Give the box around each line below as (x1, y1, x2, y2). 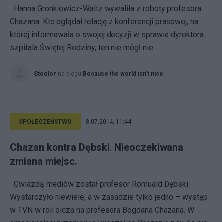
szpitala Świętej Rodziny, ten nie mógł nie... (10, 43, 158, 52)
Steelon (34, 70, 56, 77)
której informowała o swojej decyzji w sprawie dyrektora (10, 30, 204, 39)
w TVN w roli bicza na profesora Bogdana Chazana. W (10, 205, 194, 215)
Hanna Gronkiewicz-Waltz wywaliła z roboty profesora (10, 4, 201, 13)
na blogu (58, 70, 83, 77)
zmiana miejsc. (10, 155, 77, 167)
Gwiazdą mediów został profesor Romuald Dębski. (10, 179, 190, 189)
